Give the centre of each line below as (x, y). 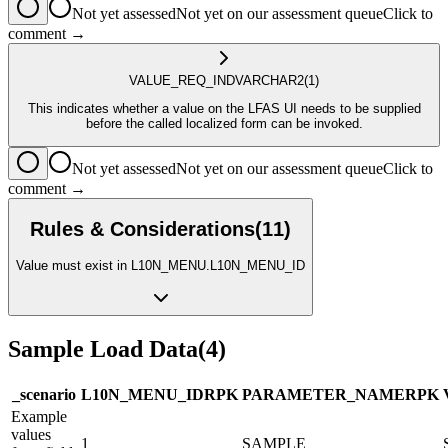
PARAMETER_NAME (323, 394)
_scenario (44, 394)
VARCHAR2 (269, 80)
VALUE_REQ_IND (182, 80)
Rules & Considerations (142, 228)
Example (39, 416)
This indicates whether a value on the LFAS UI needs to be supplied (224, 108)
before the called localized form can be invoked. (224, 123)
